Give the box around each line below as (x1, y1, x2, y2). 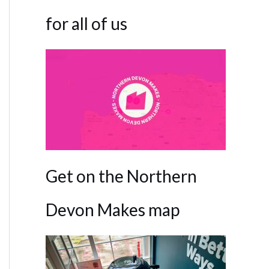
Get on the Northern (46, 166, 197, 186)
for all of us (46, 13, 127, 34)
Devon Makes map (46, 199, 180, 220)
